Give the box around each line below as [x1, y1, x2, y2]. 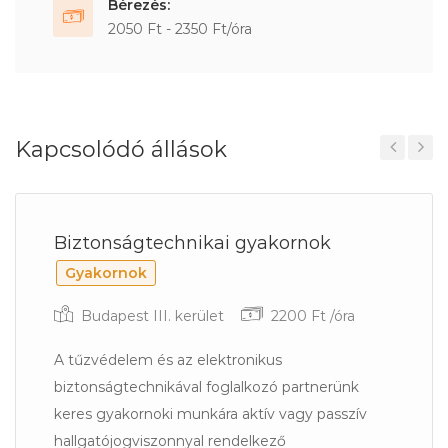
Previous [380, 168, 422, 181]
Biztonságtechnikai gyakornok [54, 232, 331, 254]
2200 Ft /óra [267, 307, 355, 325]
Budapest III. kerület [81, 307, 224, 325]
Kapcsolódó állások [15, 136, 227, 163]
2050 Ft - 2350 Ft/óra [108, 20, 252, 38]
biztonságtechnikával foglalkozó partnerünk [54, 378, 359, 396]
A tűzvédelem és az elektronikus [54, 351, 282, 369]
